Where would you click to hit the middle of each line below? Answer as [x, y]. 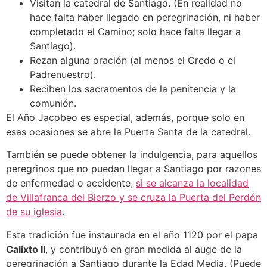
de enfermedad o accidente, [71, 183]
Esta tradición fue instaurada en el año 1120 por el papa [132, 235]
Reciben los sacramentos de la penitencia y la [133, 89]
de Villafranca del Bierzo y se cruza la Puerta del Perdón [133, 198]
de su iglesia [34, 212]
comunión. [53, 103]
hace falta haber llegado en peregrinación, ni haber [145, 17]
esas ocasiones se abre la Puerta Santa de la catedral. [128, 131]
